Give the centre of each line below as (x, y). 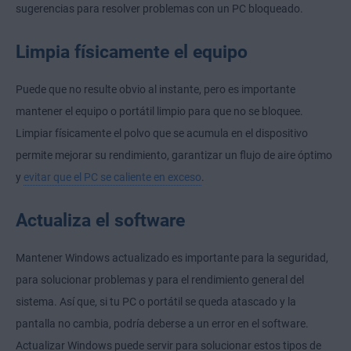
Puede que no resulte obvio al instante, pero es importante (156, 89)
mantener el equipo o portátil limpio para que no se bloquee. (159, 111)
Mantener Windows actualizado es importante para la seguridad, (172, 257)
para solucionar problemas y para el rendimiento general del (160, 279)
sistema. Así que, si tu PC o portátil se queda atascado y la (156, 301)
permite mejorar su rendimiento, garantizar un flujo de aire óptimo (174, 155)
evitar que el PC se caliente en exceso (112, 177)
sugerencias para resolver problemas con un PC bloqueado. (159, 8)
